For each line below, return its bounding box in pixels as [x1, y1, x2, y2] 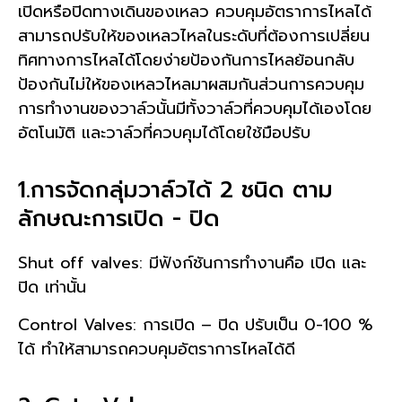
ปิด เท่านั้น [18, 275, 86, 301]
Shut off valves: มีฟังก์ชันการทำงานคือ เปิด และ [18, 250, 366, 276]
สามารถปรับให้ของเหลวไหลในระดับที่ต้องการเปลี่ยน [18, 22, 370, 48]
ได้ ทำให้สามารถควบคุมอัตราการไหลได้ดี [18, 336, 295, 362]
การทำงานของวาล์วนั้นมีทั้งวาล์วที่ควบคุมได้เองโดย [18, 95, 371, 121]
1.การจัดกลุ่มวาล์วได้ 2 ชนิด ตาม [18, 173, 333, 208]
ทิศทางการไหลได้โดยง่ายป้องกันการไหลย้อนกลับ [18, 47, 354, 73]
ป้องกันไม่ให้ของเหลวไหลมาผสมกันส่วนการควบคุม [18, 71, 364, 97]
